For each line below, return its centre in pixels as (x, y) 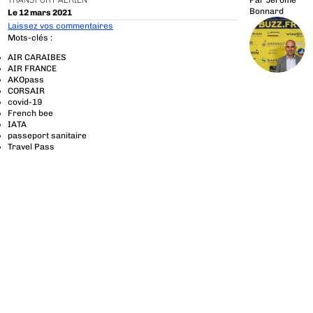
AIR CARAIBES (37, 58)
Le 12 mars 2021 (40, 12)
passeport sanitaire (48, 136)
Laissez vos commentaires (61, 26)
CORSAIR (27, 91)
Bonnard (266, 12)
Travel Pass (31, 147)
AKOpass (26, 80)
